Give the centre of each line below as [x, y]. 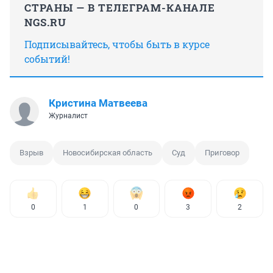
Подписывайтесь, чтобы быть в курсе [117, 44]
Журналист [68, 116]
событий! [47, 59]
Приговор [222, 153]
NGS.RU [45, 23]
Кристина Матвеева [98, 103]
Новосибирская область [108, 153]
